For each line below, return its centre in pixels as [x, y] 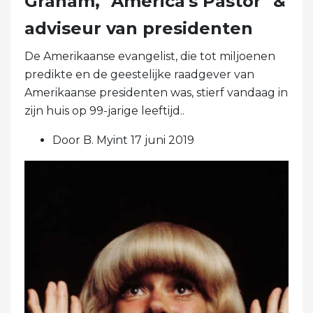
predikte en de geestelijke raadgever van [139, 75]
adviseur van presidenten [139, 29]
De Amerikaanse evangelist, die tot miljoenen [150, 57]
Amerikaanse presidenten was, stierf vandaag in [156, 93]
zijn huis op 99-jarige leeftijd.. [104, 111]
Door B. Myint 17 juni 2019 [123, 140]
